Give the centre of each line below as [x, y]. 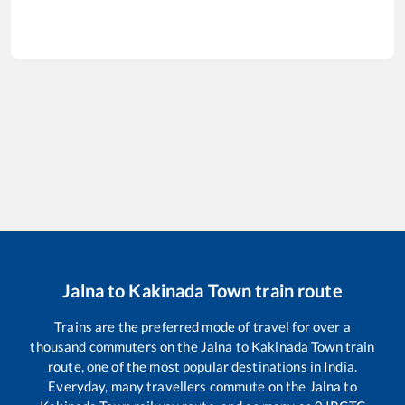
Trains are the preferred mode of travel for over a [202, 326]
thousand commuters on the [115, 346]
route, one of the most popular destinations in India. [202, 366]
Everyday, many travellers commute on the [179, 386]
